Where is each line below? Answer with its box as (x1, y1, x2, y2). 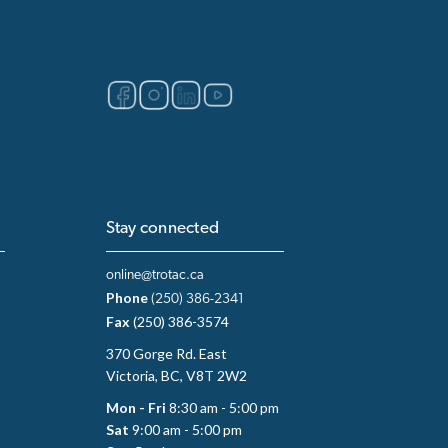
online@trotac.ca (105, 267, 204, 283)
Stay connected (105, 219, 220, 237)
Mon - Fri (105, 398, 169, 416)
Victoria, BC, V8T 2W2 (105, 366, 247, 384)
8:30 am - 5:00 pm (168, 398, 279, 416)
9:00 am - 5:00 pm (131, 420, 242, 438)
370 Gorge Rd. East (105, 344, 227, 362)
